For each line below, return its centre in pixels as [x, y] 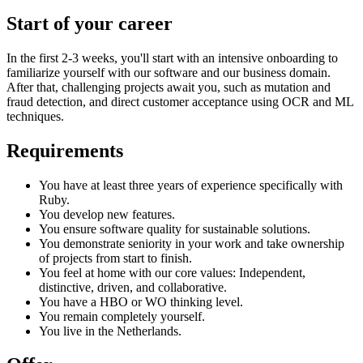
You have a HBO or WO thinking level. [141, 301]
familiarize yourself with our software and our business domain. [169, 72]
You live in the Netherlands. [110, 331]
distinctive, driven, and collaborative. [133, 287]
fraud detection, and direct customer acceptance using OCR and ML [180, 101]
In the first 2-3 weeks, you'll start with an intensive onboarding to [172, 58]
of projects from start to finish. [115, 258]
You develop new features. [107, 214]
